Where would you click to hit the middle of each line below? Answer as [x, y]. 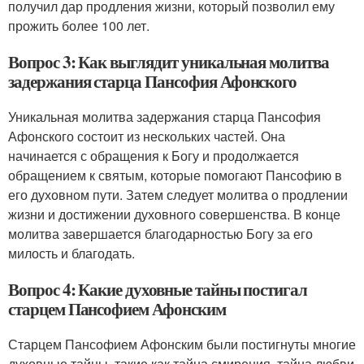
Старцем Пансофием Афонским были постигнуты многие [182, 344]
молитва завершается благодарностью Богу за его [160, 233]
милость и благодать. [71, 253]
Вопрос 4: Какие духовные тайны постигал [158, 289]
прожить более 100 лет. [79, 25]
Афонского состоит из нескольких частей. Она [147, 136]
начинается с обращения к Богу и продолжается [154, 155]
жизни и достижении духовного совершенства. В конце [174, 214]
